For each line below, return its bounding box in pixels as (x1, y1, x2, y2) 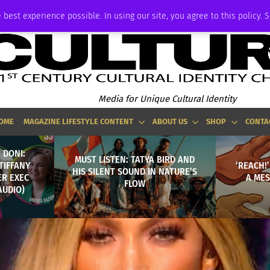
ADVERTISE (11, 7, 40, 14)
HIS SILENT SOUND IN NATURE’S (72, 165, 198, 177)
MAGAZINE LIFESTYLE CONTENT (24, 117, 134, 126)
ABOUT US (152, 117, 187, 126)
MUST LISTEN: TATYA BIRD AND (75, 153, 195, 165)
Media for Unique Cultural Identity (98, 93, 236, 104)
